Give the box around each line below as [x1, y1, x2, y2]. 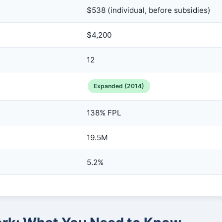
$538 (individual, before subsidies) [87, 5, 211, 15]
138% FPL [87, 108, 121, 117]
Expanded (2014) [94, 82, 144, 90]
